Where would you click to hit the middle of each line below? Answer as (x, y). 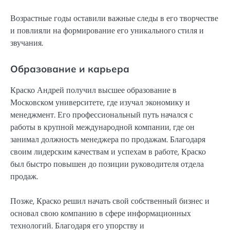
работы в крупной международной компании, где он (102, 127)
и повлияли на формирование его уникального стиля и (107, 31)
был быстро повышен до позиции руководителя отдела (107, 164)
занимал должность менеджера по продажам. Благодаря (108, 140)
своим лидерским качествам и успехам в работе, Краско (108, 152)
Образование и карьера (70, 69)
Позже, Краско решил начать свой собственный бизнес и (110, 201)
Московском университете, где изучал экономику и (100, 103)
